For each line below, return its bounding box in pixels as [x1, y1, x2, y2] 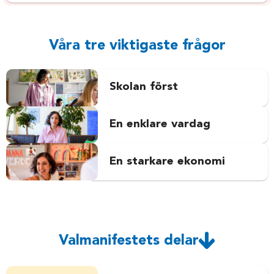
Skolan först [109, 81, 178, 94]
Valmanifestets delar [58, 234, 199, 249]
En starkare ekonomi [109, 155, 225, 168]
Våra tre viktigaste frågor [48, 38, 226, 53]
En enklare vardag [109, 118, 210, 130]
